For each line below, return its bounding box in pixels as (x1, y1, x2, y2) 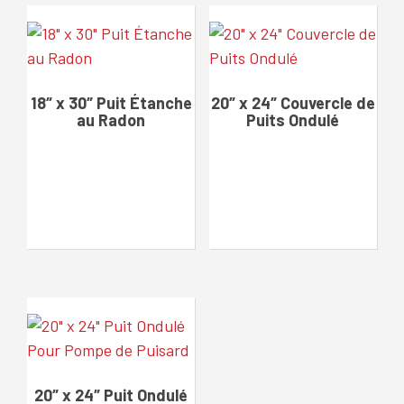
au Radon (77, 109, 146, 130)
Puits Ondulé (246, 109, 340, 130)
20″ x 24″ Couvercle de (210, 92, 375, 113)
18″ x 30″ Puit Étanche (30, 92, 192, 113)
